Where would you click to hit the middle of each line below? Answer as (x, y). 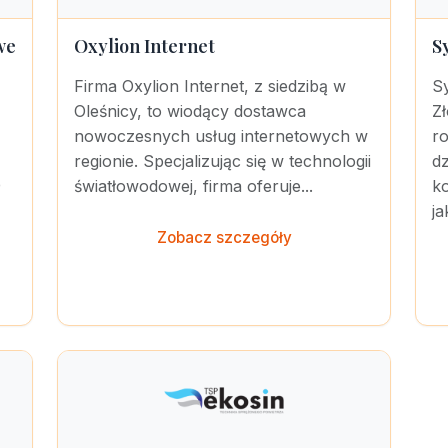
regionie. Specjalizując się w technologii (222, 161)
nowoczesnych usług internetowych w (221, 136)
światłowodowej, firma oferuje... (193, 186)
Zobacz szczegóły (224, 237)
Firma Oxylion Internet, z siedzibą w (210, 86)
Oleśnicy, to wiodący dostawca (190, 111)
